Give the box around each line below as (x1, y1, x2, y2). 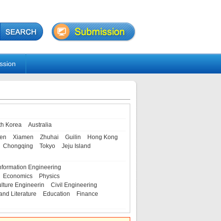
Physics (38, 173, 60, 180)
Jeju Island (61, 143, 91, 149)
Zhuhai (39, 134, 59, 141)
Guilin (65, 134, 81, 141)
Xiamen (12, 134, 34, 141)
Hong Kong (87, 134, 118, 141)
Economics (2, 173, 33, 180)
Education (42, 190, 70, 197)
